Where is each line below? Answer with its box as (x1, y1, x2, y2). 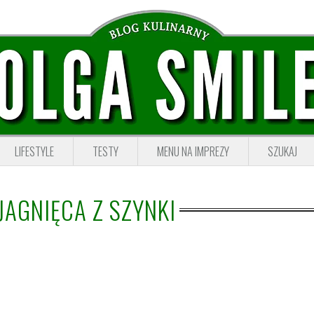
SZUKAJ (268, 143, 297, 160)
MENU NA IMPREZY (157, 143, 229, 160)
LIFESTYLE (15, 143, 54, 160)
